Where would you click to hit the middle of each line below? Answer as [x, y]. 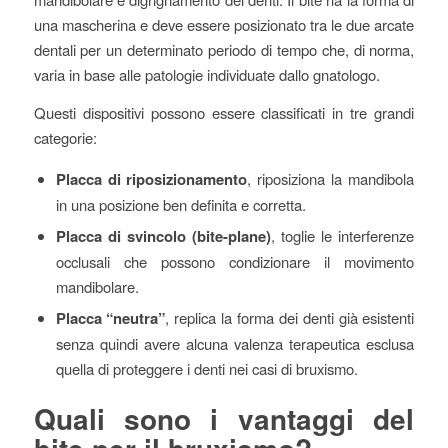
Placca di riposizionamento [151, 178]
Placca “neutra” [110, 317]
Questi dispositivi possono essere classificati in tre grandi [224, 112]
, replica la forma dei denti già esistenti [290, 317]
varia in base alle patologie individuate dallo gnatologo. [206, 75]
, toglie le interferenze [342, 235]
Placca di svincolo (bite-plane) [163, 235]
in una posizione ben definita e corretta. [180, 204]
